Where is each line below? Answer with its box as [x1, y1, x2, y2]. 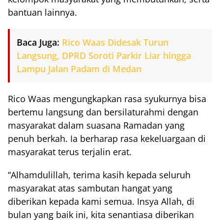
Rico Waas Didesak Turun [62, 36, 168, 48]
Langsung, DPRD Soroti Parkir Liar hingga [17, 49, 191, 61]
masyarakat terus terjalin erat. [8, 145, 132, 158]
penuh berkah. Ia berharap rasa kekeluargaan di [8, 132, 206, 144]
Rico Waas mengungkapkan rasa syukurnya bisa [8, 92, 206, 105]
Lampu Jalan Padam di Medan [17, 62, 141, 75]
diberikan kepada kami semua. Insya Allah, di [8, 195, 194, 207]
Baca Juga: [17, 36, 59, 48]
